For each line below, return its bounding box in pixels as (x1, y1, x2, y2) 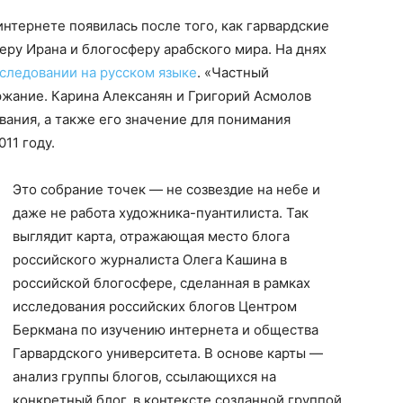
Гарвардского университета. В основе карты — (13, 345, 323, 362)
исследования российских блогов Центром (13, 298, 297, 315)
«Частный (204, 64, 269, 81)
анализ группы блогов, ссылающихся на (13, 368, 276, 385)
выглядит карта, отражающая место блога (13, 228, 290, 245)
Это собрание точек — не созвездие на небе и (13, 181, 320, 198)
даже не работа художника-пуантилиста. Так (13, 204, 309, 221)
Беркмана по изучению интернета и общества (13, 321, 318, 338)
